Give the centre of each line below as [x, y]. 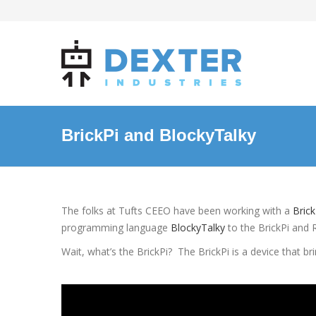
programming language [116, 227]
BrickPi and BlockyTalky [159, 135]
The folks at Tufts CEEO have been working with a [177, 211]
